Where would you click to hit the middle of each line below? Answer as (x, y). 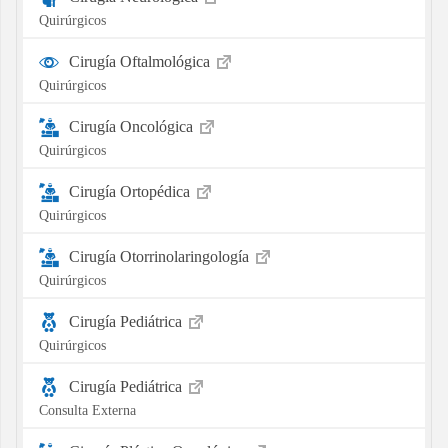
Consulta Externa (87, 409)
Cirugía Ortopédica (131, 191)
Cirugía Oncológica (132, 126)
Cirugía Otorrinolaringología (160, 256)
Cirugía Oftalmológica (141, 61)
